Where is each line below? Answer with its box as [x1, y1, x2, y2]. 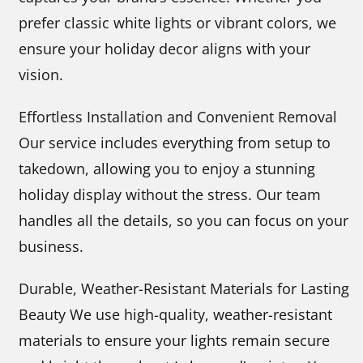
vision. [19, 65, 64, 85]
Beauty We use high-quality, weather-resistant [19, 305, 333, 325]
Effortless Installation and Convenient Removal [19, 107, 338, 127]
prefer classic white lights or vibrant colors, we [19, 13, 337, 33]
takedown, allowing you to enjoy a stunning [19, 159, 316, 179]
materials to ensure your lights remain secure [19, 331, 331, 351]
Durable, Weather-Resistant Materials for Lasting [19, 279, 350, 299]
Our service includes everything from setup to [19, 133, 331, 153]
